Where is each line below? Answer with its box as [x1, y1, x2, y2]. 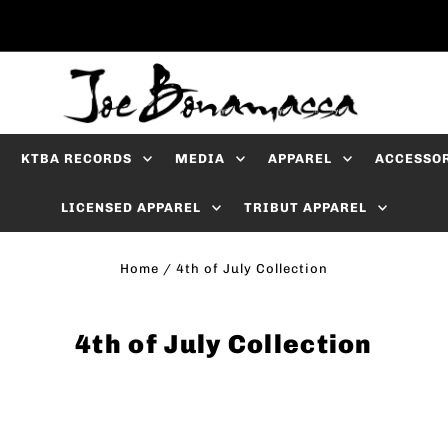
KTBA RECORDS [21, 150, 133, 166]
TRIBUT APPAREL [243, 199, 367, 215]
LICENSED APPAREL [60, 199, 201, 215]
